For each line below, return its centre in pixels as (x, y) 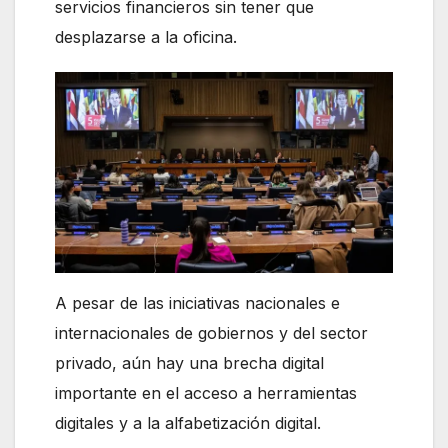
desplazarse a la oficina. (146, 37)
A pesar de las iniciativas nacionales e (197, 303)
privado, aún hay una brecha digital (189, 363)
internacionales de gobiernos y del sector (211, 333)
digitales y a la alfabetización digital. (188, 423)
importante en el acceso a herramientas (206, 393)
